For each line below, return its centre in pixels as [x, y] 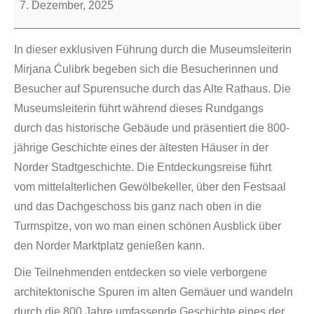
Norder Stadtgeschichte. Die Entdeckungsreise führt [143, 167]
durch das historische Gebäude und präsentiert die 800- [152, 128]
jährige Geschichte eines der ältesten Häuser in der [141, 148]
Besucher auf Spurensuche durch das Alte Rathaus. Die [152, 89]
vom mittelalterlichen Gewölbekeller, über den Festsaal [150, 187]
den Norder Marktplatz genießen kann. [109, 246]
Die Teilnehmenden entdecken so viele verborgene [141, 272]
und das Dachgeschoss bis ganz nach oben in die [138, 206]
